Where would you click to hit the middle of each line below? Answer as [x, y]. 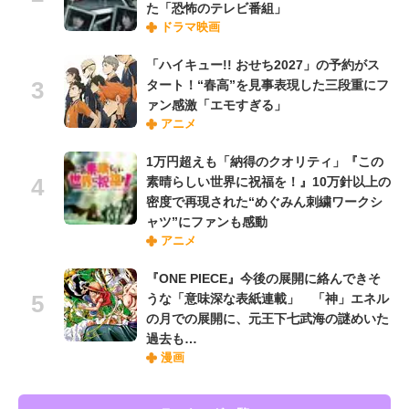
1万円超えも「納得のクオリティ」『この [265, 162]
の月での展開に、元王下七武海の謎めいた [267, 319]
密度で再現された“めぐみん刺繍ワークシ [264, 202]
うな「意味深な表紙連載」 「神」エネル [267, 299]
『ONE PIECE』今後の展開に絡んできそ [263, 279]
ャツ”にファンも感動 [207, 222]
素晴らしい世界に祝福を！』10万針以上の [268, 182]
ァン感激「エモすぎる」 [216, 105]
